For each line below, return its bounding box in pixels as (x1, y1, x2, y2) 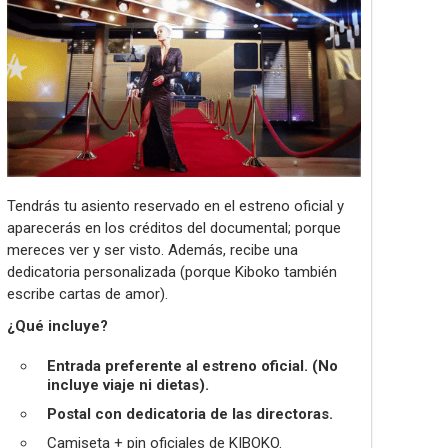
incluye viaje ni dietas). (47, 376, 209, 395)
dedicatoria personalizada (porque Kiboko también (7, 263, 337, 282)
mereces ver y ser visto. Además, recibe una (7, 241, 298, 260)
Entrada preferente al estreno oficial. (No (47, 357, 338, 376)
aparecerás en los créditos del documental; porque (7, 219, 341, 238)
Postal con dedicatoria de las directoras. (47, 405, 333, 424)
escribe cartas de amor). (7, 285, 168, 304)
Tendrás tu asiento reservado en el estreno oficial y (7, 197, 344, 216)
